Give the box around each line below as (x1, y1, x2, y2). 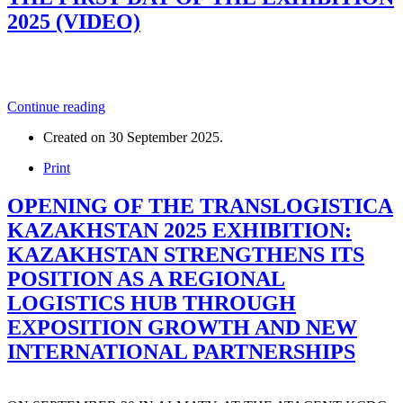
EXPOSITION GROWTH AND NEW (7, 316, 357, 340)
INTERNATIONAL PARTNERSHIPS (7, 340, 355, 364)
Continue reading (7, 99, 105, 115)
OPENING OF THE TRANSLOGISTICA (7, 194, 393, 219)
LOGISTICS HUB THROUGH (7, 291, 296, 316)
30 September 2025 (109, 130, 219, 146)
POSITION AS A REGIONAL (7, 267, 285, 291)
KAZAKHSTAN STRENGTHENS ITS (7, 243, 364, 267)
